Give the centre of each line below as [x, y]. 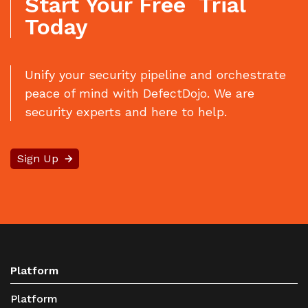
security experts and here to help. [126, 112]
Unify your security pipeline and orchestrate [155, 75]
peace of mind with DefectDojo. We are [140, 93]
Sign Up [38, 159]
